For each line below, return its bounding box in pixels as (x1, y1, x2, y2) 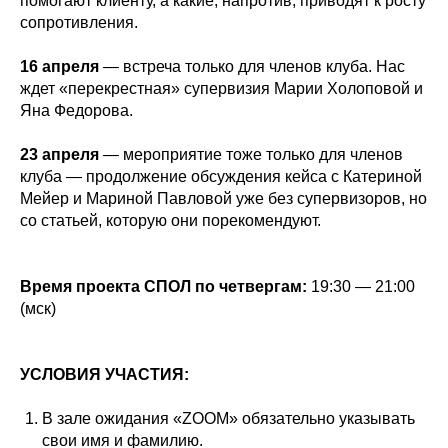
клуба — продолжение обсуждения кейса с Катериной (20, 167, 422, 185)
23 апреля (20, 145, 99, 163)
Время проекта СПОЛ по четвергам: (20, 277, 307, 295)
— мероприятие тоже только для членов (99, 145, 403, 163)
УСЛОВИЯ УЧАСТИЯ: (20, 365, 189, 383)
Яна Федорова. (20, 101, 133, 119)
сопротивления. (20, 13, 138, 31)
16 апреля (20, 57, 99, 75)
